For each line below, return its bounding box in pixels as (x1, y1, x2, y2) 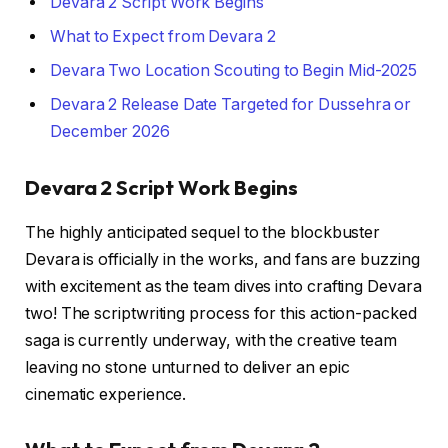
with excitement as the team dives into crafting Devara (25, 276, 422, 296)
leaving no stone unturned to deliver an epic (25, 357, 350, 377)
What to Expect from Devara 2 (50, 26, 276, 46)
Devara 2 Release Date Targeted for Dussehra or (50, 94, 412, 114)
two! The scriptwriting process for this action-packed (25, 303, 417, 323)
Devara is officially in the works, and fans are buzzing (25, 249, 420, 269)
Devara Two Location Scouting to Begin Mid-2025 (50, 60, 418, 80)
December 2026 (50, 121, 170, 141)
